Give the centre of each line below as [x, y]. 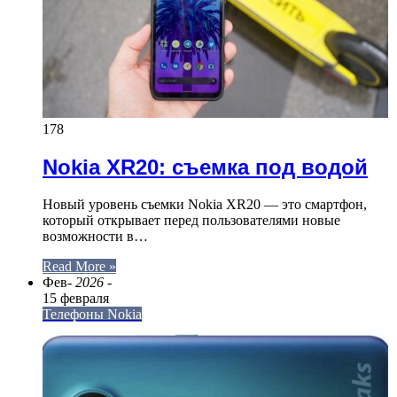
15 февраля [76, 299]
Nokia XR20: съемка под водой [205, 167]
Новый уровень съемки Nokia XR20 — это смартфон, [205, 205]
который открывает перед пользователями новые [191, 221]
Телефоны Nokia [92, 315]
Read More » [79, 267]
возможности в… [95, 237]
